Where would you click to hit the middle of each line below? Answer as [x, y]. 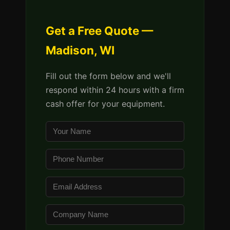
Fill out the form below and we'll [108, 76]
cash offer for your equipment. [105, 104]
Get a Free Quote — [99, 31]
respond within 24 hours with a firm [115, 90]
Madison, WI [80, 50]
